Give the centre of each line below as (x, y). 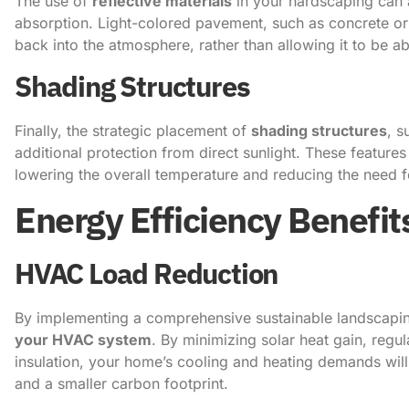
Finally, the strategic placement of (133, 131)
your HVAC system (83, 339)
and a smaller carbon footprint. (121, 383)
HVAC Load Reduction (147, 273)
